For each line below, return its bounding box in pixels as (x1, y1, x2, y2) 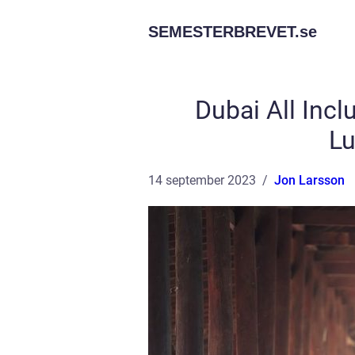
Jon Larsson (274, 173, 345, 188)
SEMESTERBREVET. (148, 23, 300, 40)
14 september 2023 (148, 173, 256, 188)
